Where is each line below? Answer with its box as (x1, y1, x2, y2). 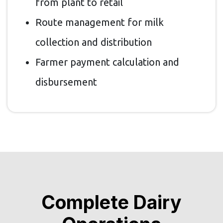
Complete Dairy (41, 191, 182, 214)
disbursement (35, 76, 97, 88)
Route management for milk (35, 16, 164, 28)
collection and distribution (35, 36, 152, 48)
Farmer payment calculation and (35, 56, 179, 68)
